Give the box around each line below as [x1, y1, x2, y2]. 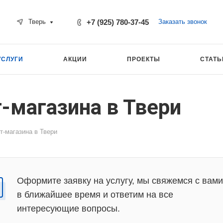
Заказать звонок [158, 17, 207, 25]
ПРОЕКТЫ [127, 55, 160, 63]
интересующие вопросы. [17, 204, 120, 214]
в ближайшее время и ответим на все [17, 190, 173, 200]
